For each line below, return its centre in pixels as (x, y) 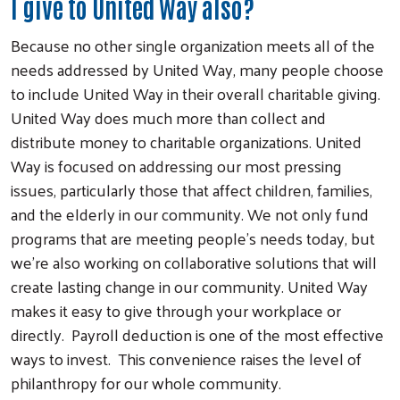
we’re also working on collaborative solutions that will (194, 262)
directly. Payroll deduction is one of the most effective (197, 334)
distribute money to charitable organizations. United (186, 141)
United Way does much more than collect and (168, 117)
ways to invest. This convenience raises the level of (186, 358)
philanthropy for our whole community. (146, 382)
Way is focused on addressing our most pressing (176, 165)
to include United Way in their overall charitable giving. (197, 93)
